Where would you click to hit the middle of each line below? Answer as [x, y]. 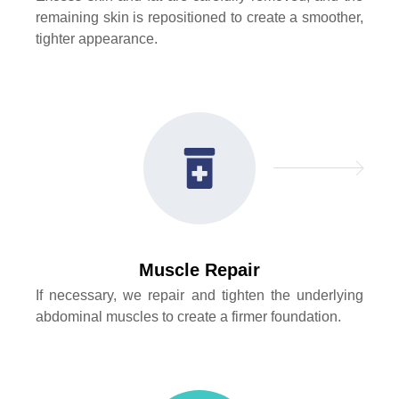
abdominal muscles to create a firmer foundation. [188, 317]
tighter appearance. [97, 39]
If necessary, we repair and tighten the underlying [199, 296]
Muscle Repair [199, 270]
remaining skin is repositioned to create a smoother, [199, 18]
